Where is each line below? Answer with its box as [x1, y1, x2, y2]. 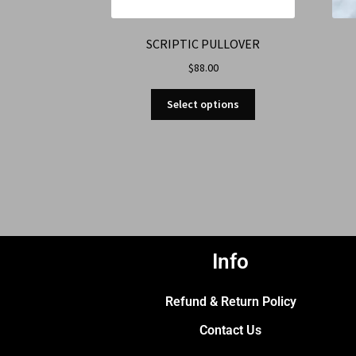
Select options [167, 97, 240, 112]
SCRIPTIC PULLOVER [146, 35, 261, 52]
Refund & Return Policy [164, 294, 296, 310]
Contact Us [199, 323, 261, 339]
